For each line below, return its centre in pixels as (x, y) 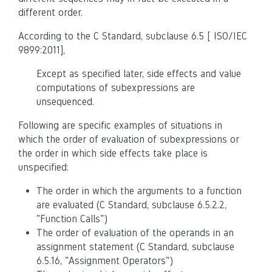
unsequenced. (65, 102)
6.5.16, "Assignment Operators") (105, 261)
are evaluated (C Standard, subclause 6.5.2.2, (131, 205)
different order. (50, 12)
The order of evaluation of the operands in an (135, 233)
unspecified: (43, 167)
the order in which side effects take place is (113, 153)
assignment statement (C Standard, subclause (135, 247)
